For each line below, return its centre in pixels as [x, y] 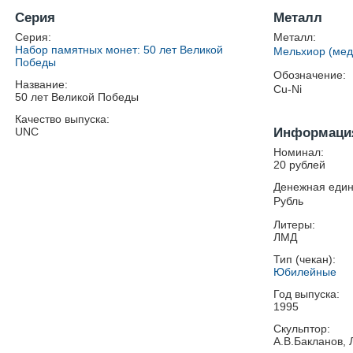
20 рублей [299, 165]
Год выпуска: [307, 294]
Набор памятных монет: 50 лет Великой [119, 50]
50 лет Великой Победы [77, 97]
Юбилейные [305, 272]
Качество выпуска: [63, 119]
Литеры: [294, 225]
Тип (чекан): [305, 259]
